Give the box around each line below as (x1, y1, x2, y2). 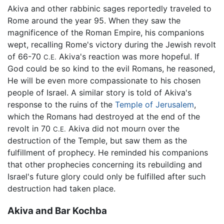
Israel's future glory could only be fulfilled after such (7, 171, 205, 181)
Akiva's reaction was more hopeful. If (56, 51, 199, 61)
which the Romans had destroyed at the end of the (7, 111, 200, 121)
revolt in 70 (7, 123, 53, 133)
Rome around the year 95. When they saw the (7, 15, 180, 25)
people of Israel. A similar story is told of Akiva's (7, 87, 191, 97)
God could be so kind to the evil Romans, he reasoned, (7, 63, 215, 73)
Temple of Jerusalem (115, 99, 194, 109)
